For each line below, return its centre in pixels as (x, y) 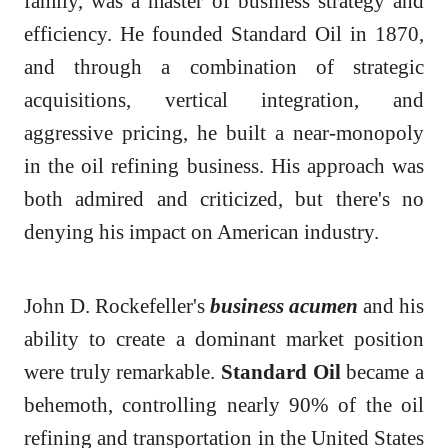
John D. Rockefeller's (117, 306)
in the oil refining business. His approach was (224, 166)
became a (382, 372)
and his (391, 306)
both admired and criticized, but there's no (224, 199)
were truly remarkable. (122, 372)
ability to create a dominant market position (224, 339)
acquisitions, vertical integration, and (224, 100)
